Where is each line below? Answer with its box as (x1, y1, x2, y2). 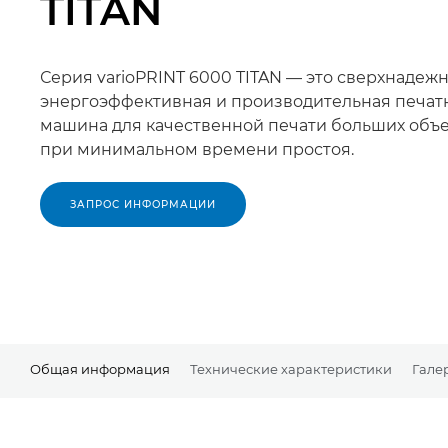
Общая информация (30, 361, 170, 378)
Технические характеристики (190, 361, 392, 378)
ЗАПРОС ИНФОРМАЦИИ (70, 197, 216, 211)
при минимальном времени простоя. (40, 139, 354, 159)
